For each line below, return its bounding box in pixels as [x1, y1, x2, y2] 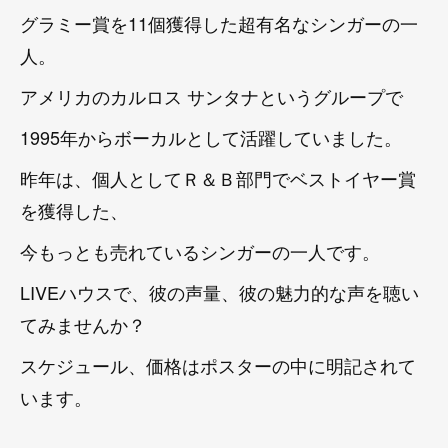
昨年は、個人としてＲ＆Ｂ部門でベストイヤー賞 [20, 164, 416, 191]
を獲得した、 [20, 196, 128, 223]
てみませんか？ [20, 310, 146, 337]
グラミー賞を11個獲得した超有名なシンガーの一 [20, 9, 418, 36]
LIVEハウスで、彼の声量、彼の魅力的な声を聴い [20, 278, 419, 305]
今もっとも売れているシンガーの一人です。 [20, 237, 380, 264]
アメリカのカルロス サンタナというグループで [20, 82, 403, 109]
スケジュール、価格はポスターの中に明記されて [20, 351, 416, 378]
